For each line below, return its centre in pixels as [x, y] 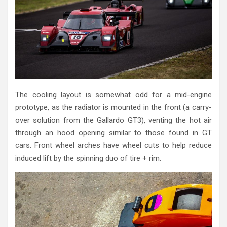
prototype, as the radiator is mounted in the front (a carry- [113, 108]
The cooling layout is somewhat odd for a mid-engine [113, 95]
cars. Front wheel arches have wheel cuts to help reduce [113, 146]
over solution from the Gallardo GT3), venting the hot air [113, 120]
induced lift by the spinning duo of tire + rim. [88, 158]
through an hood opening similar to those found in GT [113, 133]
